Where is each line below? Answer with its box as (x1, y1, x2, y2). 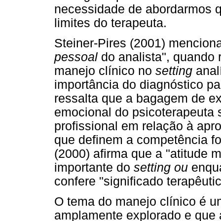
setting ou (134, 160, 191, 174)
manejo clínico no (54, 64, 155, 77)
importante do (54, 160, 134, 174)
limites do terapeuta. (54, 16, 167, 30)
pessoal (54, 50, 98, 64)
